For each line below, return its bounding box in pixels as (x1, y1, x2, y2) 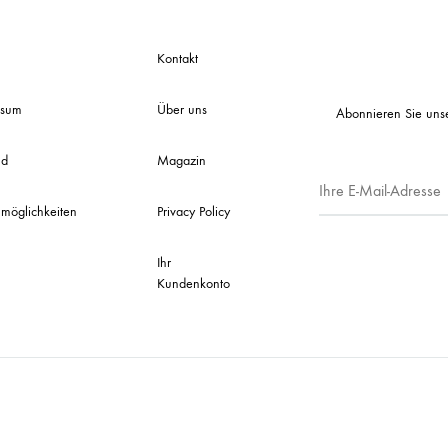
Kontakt (156, 50, 198, 68)
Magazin (156, 152, 206, 170)
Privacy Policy (156, 203, 230, 221)
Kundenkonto (156, 275, 230, 293)
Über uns (156, 101, 207, 119)
